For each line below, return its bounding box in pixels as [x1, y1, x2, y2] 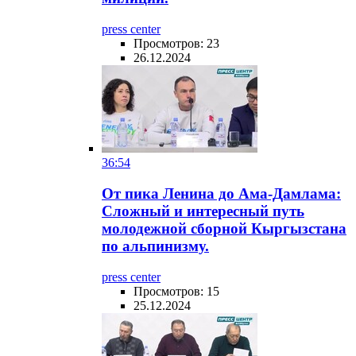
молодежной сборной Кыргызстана [102, 219, 346, 237]
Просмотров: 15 [133, 284, 219, 298]
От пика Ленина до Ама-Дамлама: [102, 184, 341, 202]
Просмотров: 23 [133, 37, 219, 51]
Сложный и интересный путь [102, 202, 304, 219]
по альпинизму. [102, 237, 209, 254]
